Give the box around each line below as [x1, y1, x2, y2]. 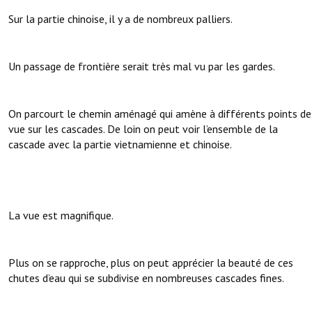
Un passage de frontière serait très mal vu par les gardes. [8, 59, 275, 74]
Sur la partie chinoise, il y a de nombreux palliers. [8, 12, 233, 26]
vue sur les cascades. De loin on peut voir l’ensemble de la [8, 122, 278, 136]
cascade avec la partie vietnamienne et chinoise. [8, 137, 232, 152]
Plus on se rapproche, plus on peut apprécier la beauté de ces [8, 256, 293, 270]
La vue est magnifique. [8, 208, 114, 223]
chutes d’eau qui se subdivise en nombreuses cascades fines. [8, 271, 284, 286]
